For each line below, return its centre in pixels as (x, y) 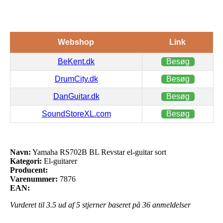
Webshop (76, 42)
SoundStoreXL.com (76, 113)
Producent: (29, 170)
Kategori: (26, 161)
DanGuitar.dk (76, 96)
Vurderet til (28, 205)
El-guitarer (59, 161)
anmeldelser (170, 205)
